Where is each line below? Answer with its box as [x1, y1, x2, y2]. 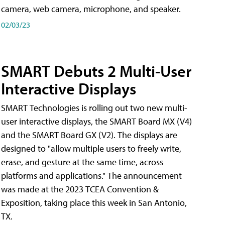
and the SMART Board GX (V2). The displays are [1, 129, 177, 141]
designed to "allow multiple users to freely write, [1, 142, 181, 154]
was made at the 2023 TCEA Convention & [1, 183, 159, 195]
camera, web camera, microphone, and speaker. [1, 3, 181, 15]
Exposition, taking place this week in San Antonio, [1, 196, 187, 208]
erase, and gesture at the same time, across [1, 156, 163, 168]
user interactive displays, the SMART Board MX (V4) [1, 115, 192, 127]
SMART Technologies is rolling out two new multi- [1, 101, 187, 114]
